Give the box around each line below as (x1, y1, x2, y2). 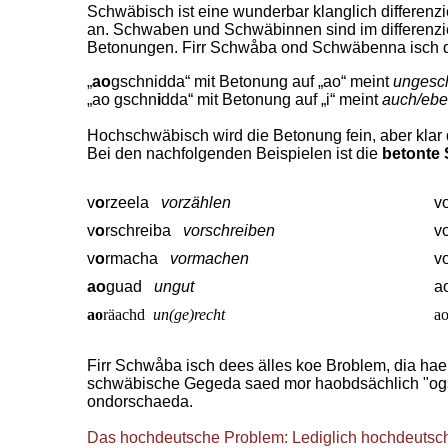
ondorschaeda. (87, 393, 197, 410)
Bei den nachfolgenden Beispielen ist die (87, 145, 382, 162)
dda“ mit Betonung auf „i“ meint (161, 91, 382, 108)
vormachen (170, 250, 249, 267)
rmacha (105, 250, 170, 267)
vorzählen (161, 194, 231, 211)
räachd (103, 306, 153, 323)
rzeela (105, 194, 161, 211)
